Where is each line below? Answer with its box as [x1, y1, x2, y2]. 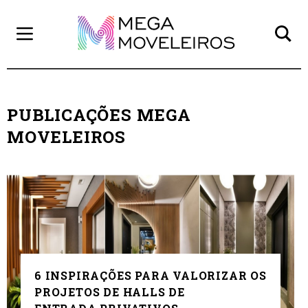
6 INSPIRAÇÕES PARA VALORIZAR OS [34, 267, 267, 283]
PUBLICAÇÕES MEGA [7, 103, 191, 126]
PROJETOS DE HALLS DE [34, 284, 186, 299]
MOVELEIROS [7, 125, 126, 148]
